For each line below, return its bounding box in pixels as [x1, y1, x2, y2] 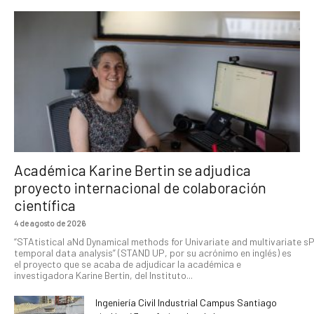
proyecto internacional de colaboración [14, 179, 266, 197]
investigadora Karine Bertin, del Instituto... [14, 269, 193, 282]
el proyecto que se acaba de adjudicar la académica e [14, 258, 241, 271]
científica [14, 196, 76, 214]
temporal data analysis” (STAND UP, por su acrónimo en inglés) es [14, 247, 292, 259]
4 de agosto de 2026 [14, 219, 86, 228]
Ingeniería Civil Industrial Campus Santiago [95, 296, 277, 309]
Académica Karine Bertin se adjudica [14, 161, 251, 179]
